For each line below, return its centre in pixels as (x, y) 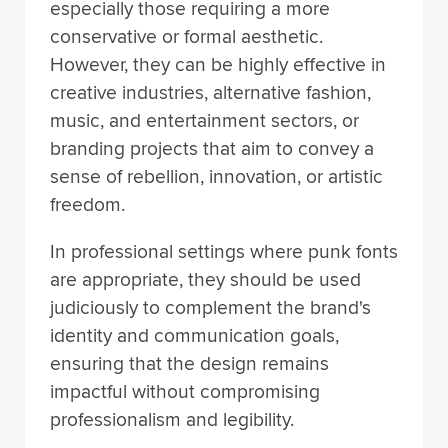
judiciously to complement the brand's (210, 308)
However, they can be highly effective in (218, 64)
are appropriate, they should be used (205, 280)
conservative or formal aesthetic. (186, 36)
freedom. (87, 204)
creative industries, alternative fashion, (210, 92)
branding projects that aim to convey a (212, 148)
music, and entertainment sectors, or (204, 120)
